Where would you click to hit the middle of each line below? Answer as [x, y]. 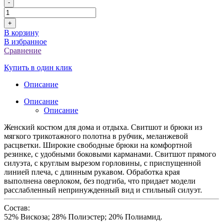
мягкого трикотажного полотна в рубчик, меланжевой [96, 136]
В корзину [21, 32]
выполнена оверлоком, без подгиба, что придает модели [100, 181]
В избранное [25, 41]
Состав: [17, 208]
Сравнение [23, 50]
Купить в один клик [38, 67]
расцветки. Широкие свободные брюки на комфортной [98, 145]
